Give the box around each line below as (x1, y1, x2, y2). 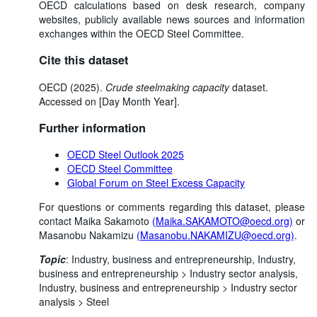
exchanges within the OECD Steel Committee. (38, 25, 244, 40)
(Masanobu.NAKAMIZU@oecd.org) (136, 228, 294, 243)
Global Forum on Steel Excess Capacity (67, 175, 245, 190)
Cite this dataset (38, 52, 128, 69)
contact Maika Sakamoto (38, 214, 152, 229)
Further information (38, 119, 146, 136)
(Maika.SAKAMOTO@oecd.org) (151, 214, 293, 229)
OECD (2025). (38, 79, 105, 94)
